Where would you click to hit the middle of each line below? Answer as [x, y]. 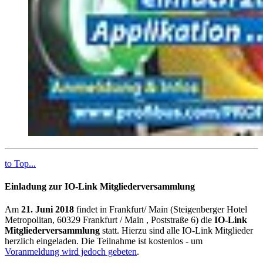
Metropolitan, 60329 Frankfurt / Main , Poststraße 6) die [109, 220]
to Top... [20, 163]
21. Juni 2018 [48, 210]
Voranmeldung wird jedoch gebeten [71, 252]
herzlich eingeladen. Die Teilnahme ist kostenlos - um [104, 241]
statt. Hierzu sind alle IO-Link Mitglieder [176, 231]
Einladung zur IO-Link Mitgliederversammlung [100, 187]
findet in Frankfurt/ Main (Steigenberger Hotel [161, 210]
